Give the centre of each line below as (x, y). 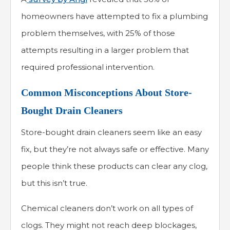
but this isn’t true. (54, 183)
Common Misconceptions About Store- (107, 93)
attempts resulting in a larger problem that (105, 50)
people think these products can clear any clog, (114, 166)
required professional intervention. (88, 67)
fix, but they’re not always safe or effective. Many (115, 149)
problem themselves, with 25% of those (98, 33)
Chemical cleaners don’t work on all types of (107, 208)
